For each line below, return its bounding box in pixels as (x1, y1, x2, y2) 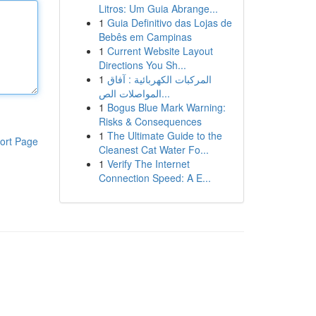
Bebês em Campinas (98, 30, 192, 44)
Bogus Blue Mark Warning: (107, 100, 226, 114)
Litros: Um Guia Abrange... (98, 1, 218, 16)
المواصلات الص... (161, 86, 170, 100)
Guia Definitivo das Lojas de (107, 16, 232, 30)
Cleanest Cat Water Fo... (98, 142, 209, 157)
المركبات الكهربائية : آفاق (107, 72, 212, 86)
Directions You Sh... (98, 58, 186, 72)
